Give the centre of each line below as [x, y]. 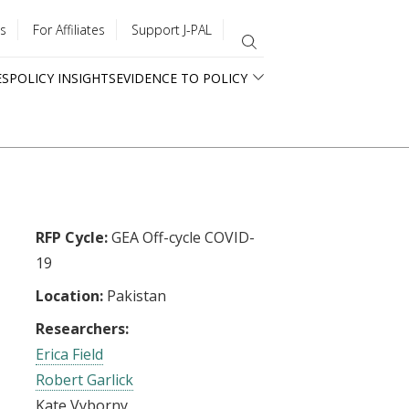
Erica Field [69, 354]
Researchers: [82, 329]
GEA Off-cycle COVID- [183, 237]
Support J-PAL [172, 30]
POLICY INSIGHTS [63, 78]
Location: [71, 296]
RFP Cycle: [73, 237]
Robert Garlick [84, 380]
